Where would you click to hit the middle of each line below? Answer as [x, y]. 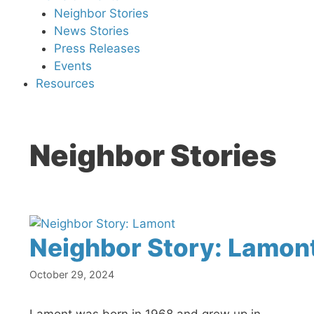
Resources [65, 83]
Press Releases [97, 48]
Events [73, 66]
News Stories [91, 30]
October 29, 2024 [72, 275]
